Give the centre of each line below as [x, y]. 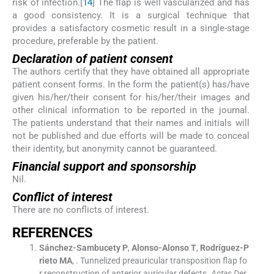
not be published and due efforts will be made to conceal [131, 135]
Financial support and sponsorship [104, 167]
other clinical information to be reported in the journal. [131, 110]
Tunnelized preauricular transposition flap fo [163, 261]
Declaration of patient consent [93, 58]
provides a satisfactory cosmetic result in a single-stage [131, 28]
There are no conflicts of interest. [81, 210]
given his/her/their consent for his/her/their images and [131, 97]
